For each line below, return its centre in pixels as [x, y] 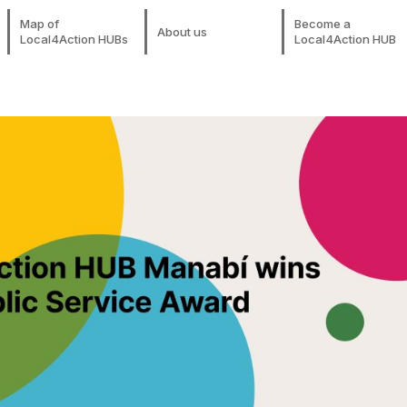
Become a [322, 24]
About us [183, 31]
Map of [40, 24]
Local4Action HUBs [74, 39]
